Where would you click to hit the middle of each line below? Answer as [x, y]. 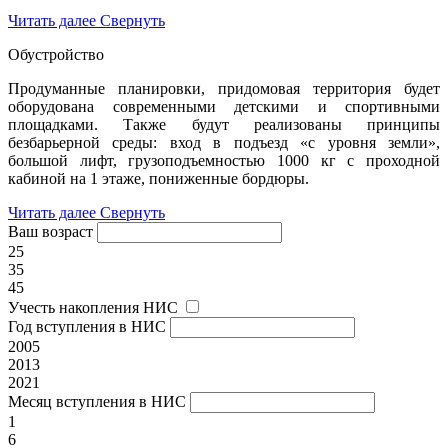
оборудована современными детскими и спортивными [224, 106]
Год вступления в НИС [87, 326]
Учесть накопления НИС [93, 307]
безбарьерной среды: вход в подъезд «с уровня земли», [224, 142]
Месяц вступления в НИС [97, 401]
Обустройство [56, 54]
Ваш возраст [50, 231]
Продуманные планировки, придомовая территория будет [224, 88]
